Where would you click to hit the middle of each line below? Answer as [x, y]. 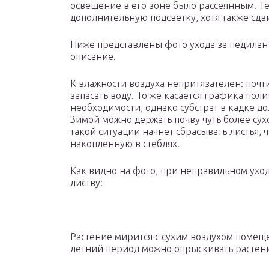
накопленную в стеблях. [125, 144]
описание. [93, 57]
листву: [86, 183]
